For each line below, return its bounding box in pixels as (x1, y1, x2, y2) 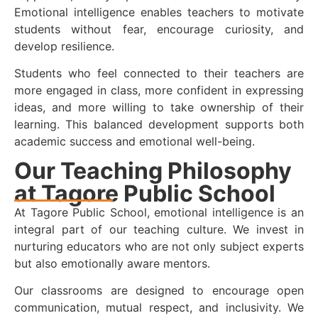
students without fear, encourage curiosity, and (14, 21, 304, 36)
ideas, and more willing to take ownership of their (14, 100, 304, 115)
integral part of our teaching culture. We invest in (14, 221, 304, 236)
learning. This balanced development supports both (14, 117, 304, 132)
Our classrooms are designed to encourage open (14, 283, 304, 298)
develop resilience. (14, 38, 114, 53)
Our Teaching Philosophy (14, 157, 292, 185)
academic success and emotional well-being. (14, 134, 255, 149)
